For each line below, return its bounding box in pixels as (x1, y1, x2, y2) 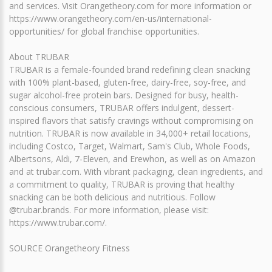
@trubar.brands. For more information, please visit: (9, 203, 209, 216)
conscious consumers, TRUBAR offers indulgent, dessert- (9, 101, 234, 114)
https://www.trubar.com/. (9, 216, 107, 228)
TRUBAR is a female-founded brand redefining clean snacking (9, 63, 250, 75)
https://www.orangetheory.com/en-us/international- (9, 12, 212, 24)
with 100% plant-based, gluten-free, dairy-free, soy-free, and (9, 76, 246, 88)
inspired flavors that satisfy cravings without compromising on (9, 114, 253, 126)
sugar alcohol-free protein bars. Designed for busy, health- (9, 89, 239, 101)
